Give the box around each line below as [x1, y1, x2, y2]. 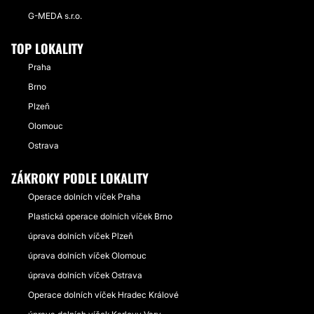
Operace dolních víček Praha [28, 191, 141, 202]
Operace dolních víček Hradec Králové [28, 289, 179, 300]
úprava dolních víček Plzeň [28, 231, 133, 241]
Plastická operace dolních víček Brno [28, 211, 172, 221]
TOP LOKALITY [11, 39, 83, 57]
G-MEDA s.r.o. [28, 11, 82, 21]
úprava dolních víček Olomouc [28, 250, 146, 261]
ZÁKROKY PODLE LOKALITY [11, 169, 149, 187]
